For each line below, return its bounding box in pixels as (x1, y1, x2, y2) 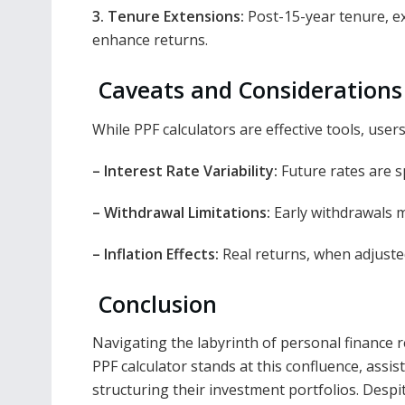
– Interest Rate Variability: (92, 160, 278, 181)
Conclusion (92, 287, 217, 319)
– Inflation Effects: (92, 243, 219, 264)
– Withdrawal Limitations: (92, 202, 270, 222)
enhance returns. (92, 30, 208, 51)
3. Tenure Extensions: (92, 6, 244, 27)
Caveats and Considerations (92, 74, 402, 106)
